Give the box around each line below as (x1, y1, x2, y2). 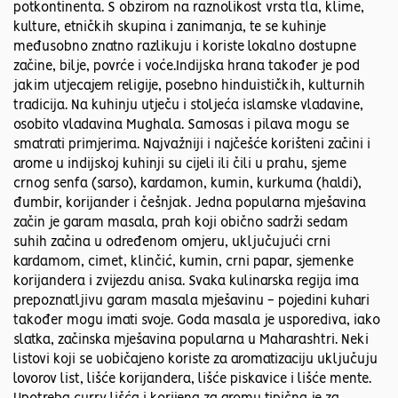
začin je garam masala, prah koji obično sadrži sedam (13, 217, 348, 230)
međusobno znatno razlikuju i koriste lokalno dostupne (13, 41, 356, 54)
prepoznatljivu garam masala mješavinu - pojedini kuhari (13, 295, 370, 308)
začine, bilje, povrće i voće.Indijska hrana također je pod (13, 60, 360, 74)
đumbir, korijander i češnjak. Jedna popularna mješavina (13, 197, 366, 211)
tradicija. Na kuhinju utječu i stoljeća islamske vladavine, (13, 99, 363, 113)
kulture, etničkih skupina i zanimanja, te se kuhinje (13, 21, 326, 35)
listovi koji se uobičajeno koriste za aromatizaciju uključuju (13, 354, 378, 367)
